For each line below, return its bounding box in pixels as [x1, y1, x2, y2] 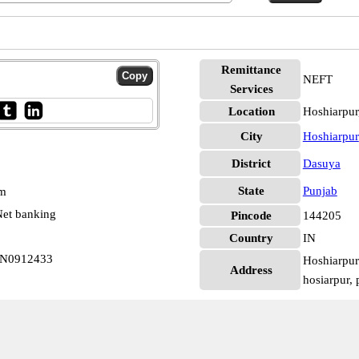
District [232, 157, 272, 170]
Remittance [221, 63, 282, 76]
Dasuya [302, 157, 341, 170]
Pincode [231, 209, 272, 222]
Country [229, 232, 274, 244]
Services [229, 83, 273, 95]
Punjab [302, 184, 337, 197]
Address [230, 264, 273, 276]
